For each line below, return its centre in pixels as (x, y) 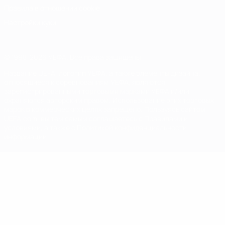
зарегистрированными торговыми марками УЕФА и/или (97, 91)
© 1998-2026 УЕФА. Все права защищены (72, 57)
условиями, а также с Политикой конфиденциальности (95, 127)
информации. (26, 136)
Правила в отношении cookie (52, 8)
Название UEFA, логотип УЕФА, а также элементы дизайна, (102, 73)
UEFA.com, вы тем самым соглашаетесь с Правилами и (96, 118)
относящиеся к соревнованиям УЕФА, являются (85, 82)
